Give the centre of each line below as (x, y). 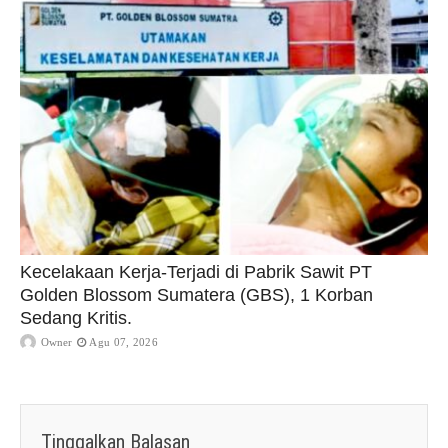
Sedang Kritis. (76, 317)
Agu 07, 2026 (123, 341)
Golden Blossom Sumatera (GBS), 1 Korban (196, 294)
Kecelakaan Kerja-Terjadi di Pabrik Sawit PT (196, 271)
